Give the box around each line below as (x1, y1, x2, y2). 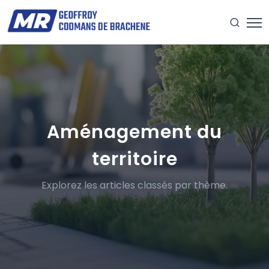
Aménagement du (47, 119, 222, 145)
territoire (91, 147, 178, 172)
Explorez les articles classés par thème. (41, 178, 228, 192)
